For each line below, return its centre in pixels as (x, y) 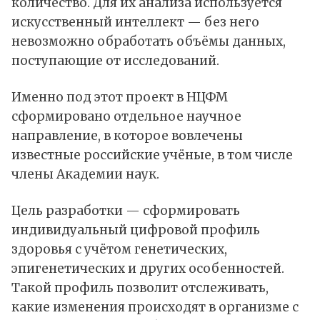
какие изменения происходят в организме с (155, 307)
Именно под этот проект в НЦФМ (120, 97)
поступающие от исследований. (115, 61)
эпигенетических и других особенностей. (148, 269)
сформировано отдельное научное (126, 117)
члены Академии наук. (85, 175)
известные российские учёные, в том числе (152, 155)
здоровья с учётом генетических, (119, 250)
